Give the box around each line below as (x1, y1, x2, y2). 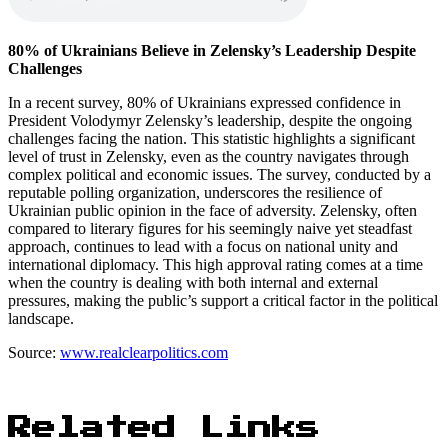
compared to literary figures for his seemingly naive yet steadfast (8, 219, 412, 237)
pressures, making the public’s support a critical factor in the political (8, 291, 438, 309)
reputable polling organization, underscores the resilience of (8, 183, 382, 201)
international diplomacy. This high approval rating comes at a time (8, 255, 423, 273)
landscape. (8, 309, 74, 327)
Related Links (8, 415, 320, 440)
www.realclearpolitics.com (60, 343, 228, 361)
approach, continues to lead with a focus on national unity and (8, 237, 398, 255)
